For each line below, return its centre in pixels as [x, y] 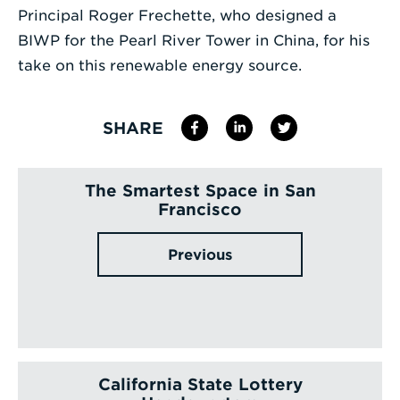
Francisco [200, 209]
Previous [200, 255]
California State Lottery [200, 384]
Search [225, 80]
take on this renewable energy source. [160, 66]
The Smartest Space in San [200, 191]
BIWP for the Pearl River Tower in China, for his [194, 41]
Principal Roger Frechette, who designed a [177, 16]
